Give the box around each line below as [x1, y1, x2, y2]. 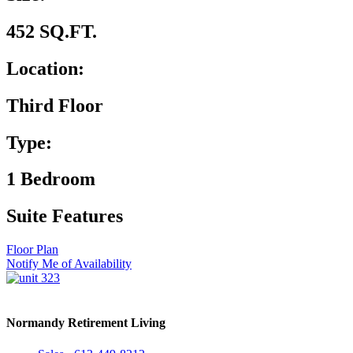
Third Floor [6, 95, 103, 116]
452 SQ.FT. [6, 20, 97, 42]
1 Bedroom [6, 169, 95, 190]
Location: [6, 58, 84, 79]
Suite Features [6, 206, 123, 227]
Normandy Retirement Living [6, 316, 165, 330]
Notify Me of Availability [6, 257, 132, 271]
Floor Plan [6, 243, 58, 257]
